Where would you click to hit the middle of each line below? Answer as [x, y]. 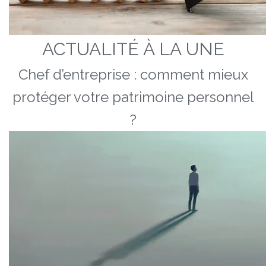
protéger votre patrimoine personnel [133, 97]
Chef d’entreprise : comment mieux [133, 75]
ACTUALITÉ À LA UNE [133, 49]
